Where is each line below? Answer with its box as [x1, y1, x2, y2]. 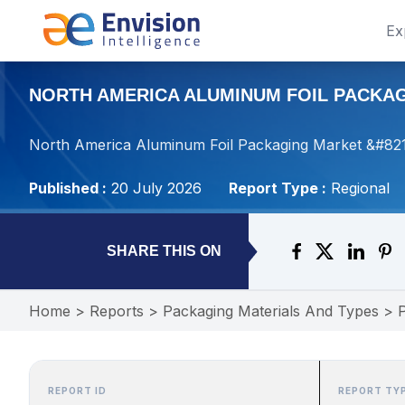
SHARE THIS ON [107, 243, 221, 259]
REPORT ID [48, 385, 107, 396]
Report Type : [229, 179, 326, 197]
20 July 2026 [111, 179, 202, 197]
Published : [29, 179, 107, 197]
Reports [89, 302, 144, 320]
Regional [331, 179, 390, 197]
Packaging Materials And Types [163, 302, 379, 320]
